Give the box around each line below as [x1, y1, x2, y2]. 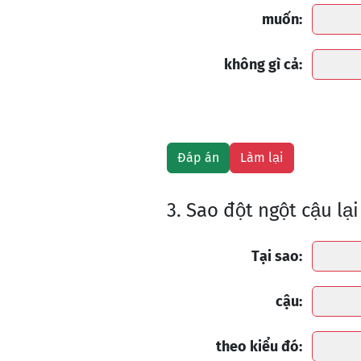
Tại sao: [251, 247, 302, 265]
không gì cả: [224, 56, 302, 73]
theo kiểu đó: [216, 338, 302, 355]
